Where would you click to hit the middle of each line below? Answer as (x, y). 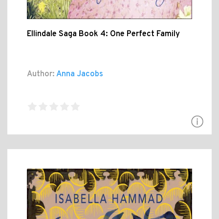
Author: (41, 75)
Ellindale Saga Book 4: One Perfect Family (103, 34)
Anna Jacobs (79, 75)
